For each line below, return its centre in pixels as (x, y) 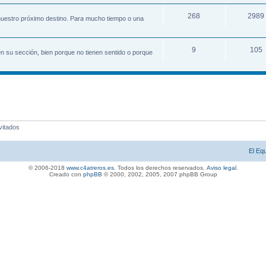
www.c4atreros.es (90, 168)
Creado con (66, 174)
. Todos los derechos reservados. (160, 168)
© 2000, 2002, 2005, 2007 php (146, 174)
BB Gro (200, 174)
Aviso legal (221, 168)
